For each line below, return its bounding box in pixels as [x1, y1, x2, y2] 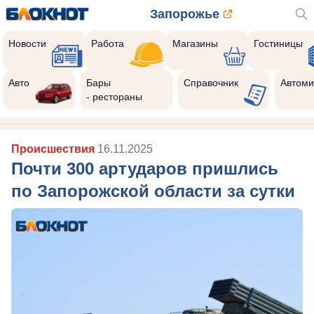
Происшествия [11, 143, 97, 155]
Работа [91, 38, 125, 49]
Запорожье [149, 7, 219, 21]
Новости [8, 38, 46, 49]
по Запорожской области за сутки [11, 182, 295, 200]
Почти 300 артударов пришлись [11, 159, 278, 178]
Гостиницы [254, 38, 303, 49]
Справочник [183, 77, 238, 88]
